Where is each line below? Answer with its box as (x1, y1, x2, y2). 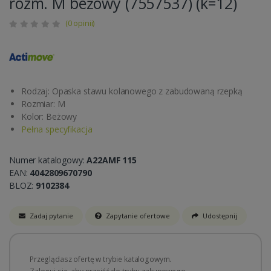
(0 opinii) (65, 17, 95, 28)
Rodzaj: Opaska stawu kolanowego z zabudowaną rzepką (21, 85, 243, 97)
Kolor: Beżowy (21, 110, 77, 122)
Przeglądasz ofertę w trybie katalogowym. (30, 253, 172, 264)
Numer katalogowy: (9, 154, 87, 166)
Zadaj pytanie (30, 211, 73, 220)
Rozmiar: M (21, 97, 65, 109)
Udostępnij (202, 211, 237, 220)
